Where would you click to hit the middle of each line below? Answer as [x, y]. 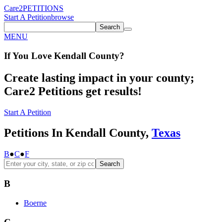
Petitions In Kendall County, [78, 133]
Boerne [35, 203]
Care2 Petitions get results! [73, 91]
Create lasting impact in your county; [99, 78]
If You [16, 55]
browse [62, 17]
